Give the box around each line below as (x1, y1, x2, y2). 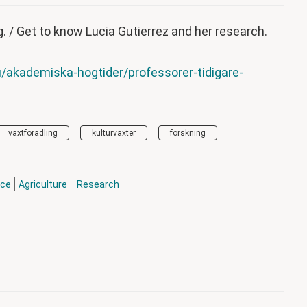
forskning (170, 128, 206, 138)
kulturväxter (92, 128, 136, 138)
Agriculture (19, 179, 69, 191)
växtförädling (8, 128, 58, 138)
